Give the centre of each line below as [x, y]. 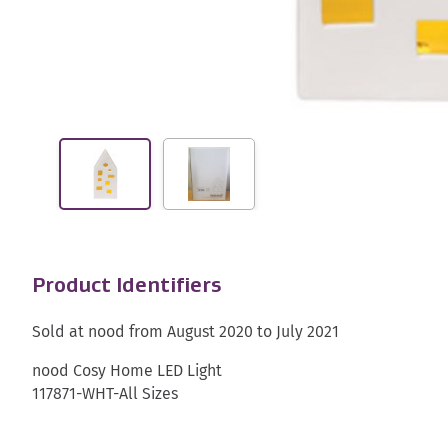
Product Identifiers [126, 285]
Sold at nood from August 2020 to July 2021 [185, 332]
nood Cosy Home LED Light [127, 371]
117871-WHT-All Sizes [109, 394]
